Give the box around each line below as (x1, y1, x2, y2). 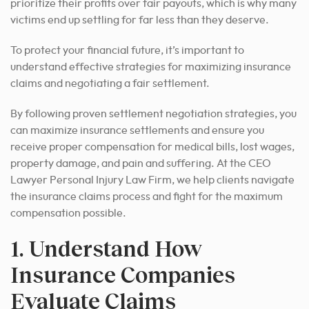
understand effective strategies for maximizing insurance (10, 61, 291, 72)
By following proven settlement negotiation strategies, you (10, 108, 297, 119)
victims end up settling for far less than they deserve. (10, 14, 269, 26)
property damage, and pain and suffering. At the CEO (10, 157, 271, 169)
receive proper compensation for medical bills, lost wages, (10, 141, 295, 152)
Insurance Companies (10, 260, 235, 288)
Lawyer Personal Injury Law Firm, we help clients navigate (10, 174, 295, 186)
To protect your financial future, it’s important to (10, 44, 244, 56)
